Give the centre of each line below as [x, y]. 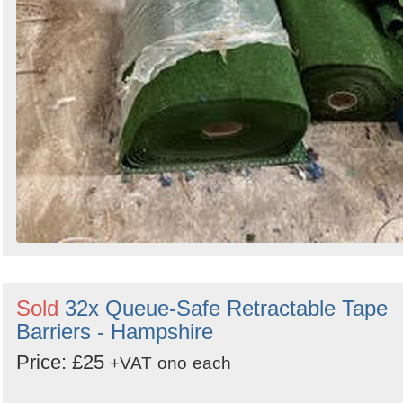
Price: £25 [63, 363]
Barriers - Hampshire [115, 332]
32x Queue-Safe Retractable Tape [226, 309]
